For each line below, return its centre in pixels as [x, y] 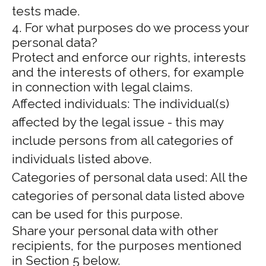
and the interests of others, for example [128, 72]
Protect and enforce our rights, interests [129, 57]
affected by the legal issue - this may [118, 122]
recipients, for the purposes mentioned [127, 246]
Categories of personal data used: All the [130, 177]
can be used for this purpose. [97, 214]
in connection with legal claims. [102, 87]
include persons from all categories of [123, 140]
